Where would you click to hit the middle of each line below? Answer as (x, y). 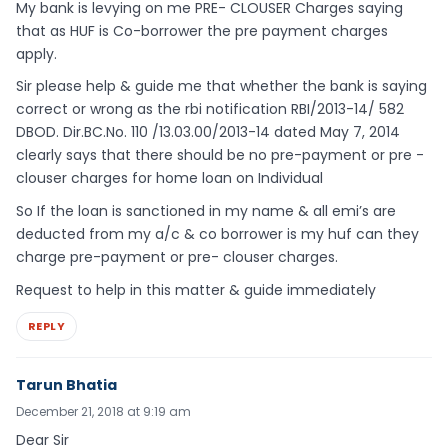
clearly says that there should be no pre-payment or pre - (220, 155)
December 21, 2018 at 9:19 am (103, 411)
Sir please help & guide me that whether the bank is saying (221, 86)
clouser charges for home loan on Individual (169, 178)
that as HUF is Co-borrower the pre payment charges (202, 30)
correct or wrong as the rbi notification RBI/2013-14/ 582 (210, 109)
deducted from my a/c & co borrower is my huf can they (217, 234)
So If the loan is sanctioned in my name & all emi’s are (206, 211)
